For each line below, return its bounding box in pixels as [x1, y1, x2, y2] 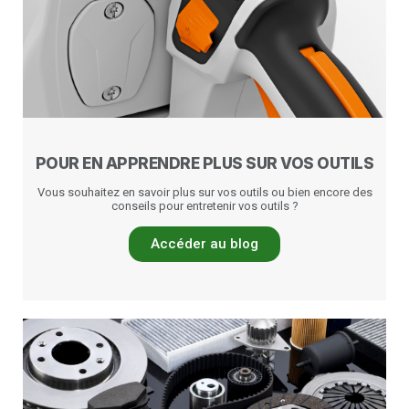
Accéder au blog [151, 236, 258, 252]
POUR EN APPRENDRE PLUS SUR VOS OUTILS [35, 154, 374, 173]
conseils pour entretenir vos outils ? [110, 199, 299, 213]
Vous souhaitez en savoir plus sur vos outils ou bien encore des [37, 185, 372, 199]
